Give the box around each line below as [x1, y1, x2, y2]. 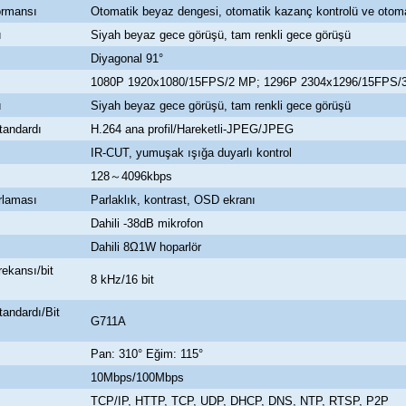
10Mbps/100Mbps [91, 371, 184, 385]
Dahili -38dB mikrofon [91, 217, 203, 231]
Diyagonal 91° [91, 52, 163, 66]
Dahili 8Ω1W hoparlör [91, 240, 201, 255]
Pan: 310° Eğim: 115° [91, 347, 203, 362]
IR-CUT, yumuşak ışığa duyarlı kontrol [91, 146, 292, 160]
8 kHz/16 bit [91, 273, 154, 287]
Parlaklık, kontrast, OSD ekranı [91, 193, 256, 208]
